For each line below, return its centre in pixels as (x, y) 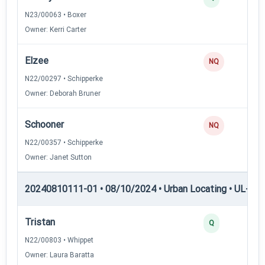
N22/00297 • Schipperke (64, 78)
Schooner (44, 124)
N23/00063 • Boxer (56, 14)
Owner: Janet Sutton (58, 157)
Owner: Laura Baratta (59, 255)
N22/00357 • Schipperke (64, 142)
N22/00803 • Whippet (59, 240)
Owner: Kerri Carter (56, 29)
